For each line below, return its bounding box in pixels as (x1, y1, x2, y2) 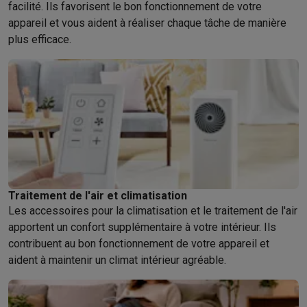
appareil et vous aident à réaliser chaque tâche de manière (8, 16, 286, 29)
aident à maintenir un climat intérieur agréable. (8, 254, 226, 267)
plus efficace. (8, 33, 71, 46)
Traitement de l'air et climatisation (8, 189, 187, 202)
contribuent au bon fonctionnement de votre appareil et (8, 237, 269, 250)
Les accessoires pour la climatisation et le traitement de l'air (8, 204, 297, 217)
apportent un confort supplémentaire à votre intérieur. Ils (8, 221, 276, 234)
